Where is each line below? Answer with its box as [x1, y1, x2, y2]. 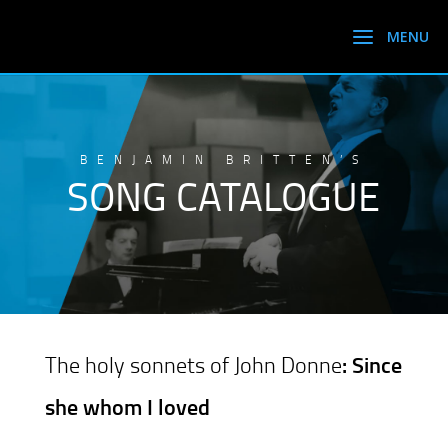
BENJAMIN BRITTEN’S [79, 151, 368, 168]
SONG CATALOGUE [67, 168, 381, 223]
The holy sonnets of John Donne [44, 349, 342, 380]
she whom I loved [44, 391, 210, 422]
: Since [341, 349, 402, 380]
